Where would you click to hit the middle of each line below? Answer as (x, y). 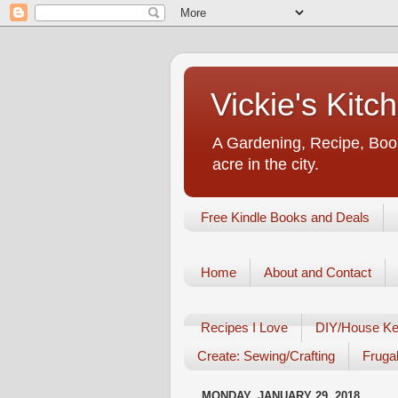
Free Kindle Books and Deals (285, 218)
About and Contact (317, 273)
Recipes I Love (244, 328)
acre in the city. (266, 164)
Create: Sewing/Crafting (266, 356)
